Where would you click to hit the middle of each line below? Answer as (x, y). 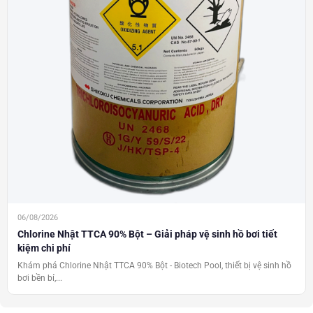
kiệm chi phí (44, 248)
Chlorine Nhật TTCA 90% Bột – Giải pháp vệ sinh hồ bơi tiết (147, 234)
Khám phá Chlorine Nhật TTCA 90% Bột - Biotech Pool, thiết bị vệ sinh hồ (154, 265)
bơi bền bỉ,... (40, 278)
